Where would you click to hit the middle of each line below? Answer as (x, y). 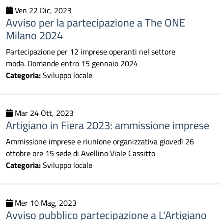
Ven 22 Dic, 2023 (42, 10)
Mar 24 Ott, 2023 (43, 113)
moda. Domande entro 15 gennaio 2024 (72, 63)
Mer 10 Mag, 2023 (45, 203)
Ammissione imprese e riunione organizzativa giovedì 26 (100, 141)
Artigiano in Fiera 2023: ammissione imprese (108, 125)
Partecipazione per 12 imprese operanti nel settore (91, 52)
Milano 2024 (34, 35)
